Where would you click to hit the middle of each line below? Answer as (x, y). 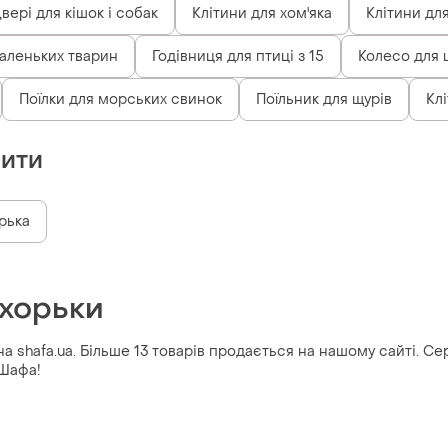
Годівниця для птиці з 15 (238, 56)
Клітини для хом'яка (262, 13)
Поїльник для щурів (324, 99)
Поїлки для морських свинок (120, 99)
